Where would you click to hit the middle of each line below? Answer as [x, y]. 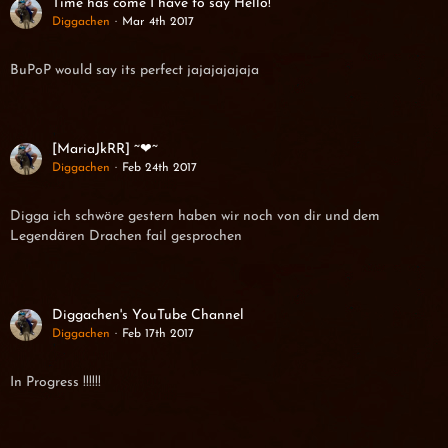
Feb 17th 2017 [158, 334]
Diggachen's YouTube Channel [148, 316]
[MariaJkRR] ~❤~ [105, 150]
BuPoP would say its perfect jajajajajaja [134, 71]
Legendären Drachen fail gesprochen [126, 237]
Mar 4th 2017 [158, 22]
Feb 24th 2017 [159, 168]
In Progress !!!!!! [55, 383]
